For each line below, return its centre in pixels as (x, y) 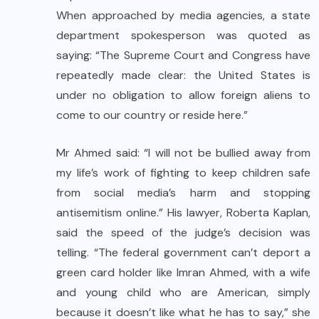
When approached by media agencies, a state (183, 15)
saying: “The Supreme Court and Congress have (183, 55)
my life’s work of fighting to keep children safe (183, 172)
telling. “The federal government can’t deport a (183, 252)
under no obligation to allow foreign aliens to (183, 95)
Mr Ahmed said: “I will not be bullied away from (183, 152)
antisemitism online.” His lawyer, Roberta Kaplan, (183, 212)
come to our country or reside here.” (155, 115)
